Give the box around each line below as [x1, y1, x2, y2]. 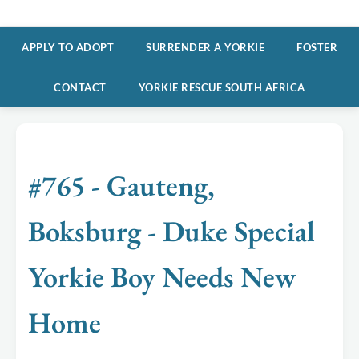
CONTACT [54, 81, 107, 94]
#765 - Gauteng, [28, 167, 215, 205]
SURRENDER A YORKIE [146, 41, 264, 54]
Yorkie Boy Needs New [28, 258, 296, 296]
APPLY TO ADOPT [22, 41, 114, 54]
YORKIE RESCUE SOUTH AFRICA [138, 81, 305, 94]
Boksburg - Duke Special [28, 212, 315, 251]
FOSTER [296, 41, 337, 54]
